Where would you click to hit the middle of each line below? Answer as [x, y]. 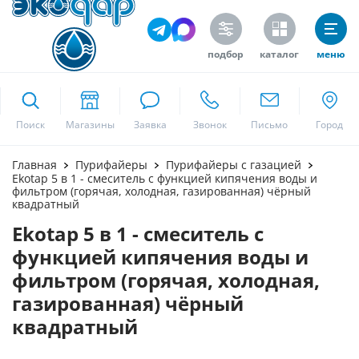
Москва [166, 162]
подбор [226, 54]
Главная [34, 165]
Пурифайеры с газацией [234, 165]
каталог [279, 54]
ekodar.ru [74, 81]
